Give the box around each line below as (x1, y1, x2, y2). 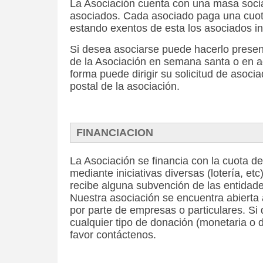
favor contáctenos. (70, 229, 156, 241)
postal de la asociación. (70, 80, 180, 92)
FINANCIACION (76, 127, 153, 139)
